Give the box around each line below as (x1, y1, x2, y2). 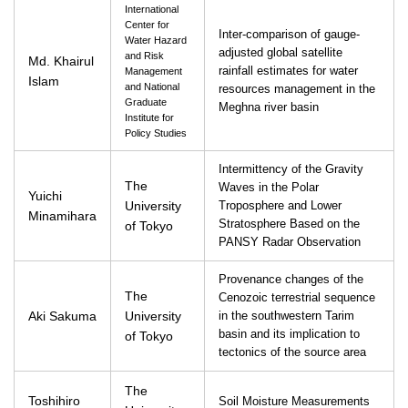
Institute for (125, 112, 174, 123)
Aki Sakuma (28, 309, 97, 323)
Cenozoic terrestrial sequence (219, 291, 375, 304)
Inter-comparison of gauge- (219, 28, 360, 41)
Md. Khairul (28, 54, 94, 68)
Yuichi (28, 189, 62, 203)
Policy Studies (125, 127, 187, 138)
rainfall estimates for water (219, 65, 358, 77)
